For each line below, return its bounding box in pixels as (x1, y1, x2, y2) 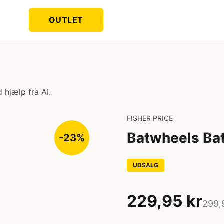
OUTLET (48, 15, 83, 25)
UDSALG (133, 161, 158, 169)
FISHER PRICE (127, 114, 173, 122)
